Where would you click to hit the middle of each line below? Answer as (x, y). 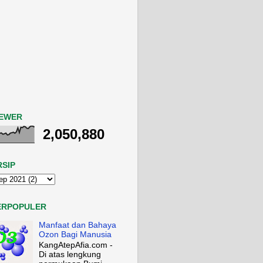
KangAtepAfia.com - (76, 245)
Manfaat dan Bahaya (78, 225)
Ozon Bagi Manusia (75, 234)
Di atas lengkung (70, 255)
